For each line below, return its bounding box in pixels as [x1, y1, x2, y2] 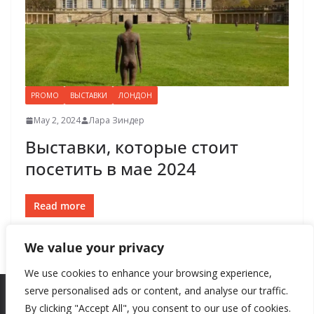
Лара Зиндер [89, 114, 144, 127]
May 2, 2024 [34, 114, 81, 127]
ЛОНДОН [118, 90, 152, 101]
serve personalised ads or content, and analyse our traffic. [25, 284, 288, 297]
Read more [34, 199, 86, 213]
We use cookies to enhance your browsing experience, [25, 266, 272, 280]
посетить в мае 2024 [25, 157, 196, 181]
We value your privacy [25, 239, 164, 256]
